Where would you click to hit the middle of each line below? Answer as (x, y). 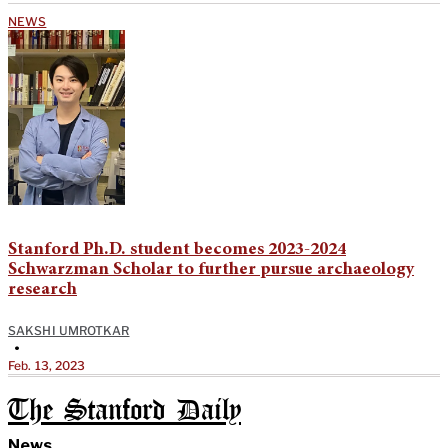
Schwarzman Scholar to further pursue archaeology (211, 269)
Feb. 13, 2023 (47, 365)
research (42, 289)
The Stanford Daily (124, 411)
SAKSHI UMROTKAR (69, 330)
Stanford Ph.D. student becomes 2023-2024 (177, 249)
